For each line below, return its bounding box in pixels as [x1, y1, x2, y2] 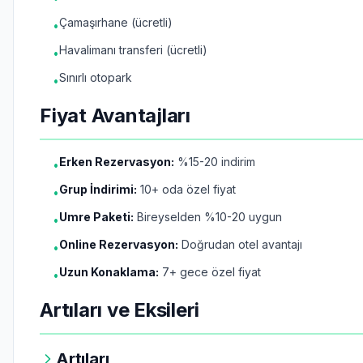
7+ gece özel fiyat [159, 265, 261, 279]
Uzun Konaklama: [59, 265, 159, 279]
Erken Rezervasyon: [59, 155, 174, 169]
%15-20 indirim [174, 155, 255, 169]
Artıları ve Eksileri [40, 298, 200, 322]
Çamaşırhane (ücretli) [59, 15, 173, 29]
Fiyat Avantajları [40, 104, 190, 127]
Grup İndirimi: [59, 182, 137, 196]
